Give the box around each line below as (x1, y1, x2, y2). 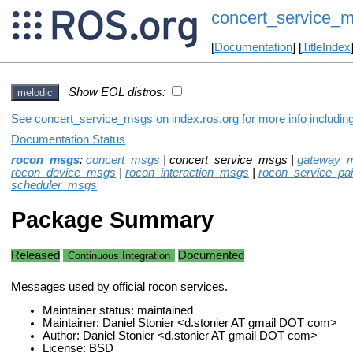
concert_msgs (86, 153, 160, 166)
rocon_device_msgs (11, 165, 116, 179)
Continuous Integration (68, 249, 170, 262)
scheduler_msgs (11, 178, 97, 191)
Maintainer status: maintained (43, 304, 193, 318)
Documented (178, 248, 244, 262)
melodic (17, 86, 53, 98)
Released (11, 248, 60, 262)
